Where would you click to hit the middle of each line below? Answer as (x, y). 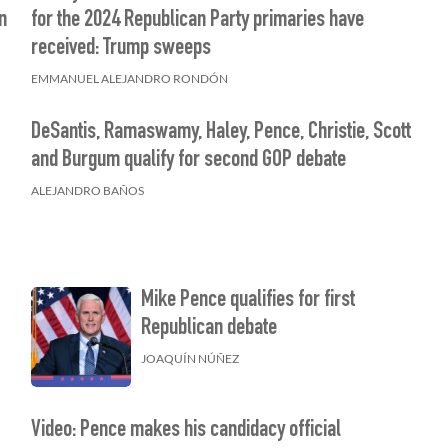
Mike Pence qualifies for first (247, 301)
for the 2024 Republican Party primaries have (197, 21)
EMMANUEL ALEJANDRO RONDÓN (129, 78)
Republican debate (208, 329)
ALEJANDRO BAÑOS (87, 190)
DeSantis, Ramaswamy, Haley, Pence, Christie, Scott (220, 133)
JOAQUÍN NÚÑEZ (189, 358)
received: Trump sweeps (120, 49)
